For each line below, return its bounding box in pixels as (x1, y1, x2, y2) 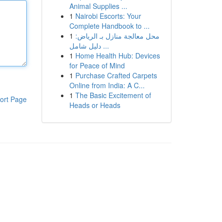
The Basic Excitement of (75, 90, 151, 100)
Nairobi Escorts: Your (75, 11, 141, 21)
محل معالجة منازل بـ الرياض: (75, 31, 160, 41)
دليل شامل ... (101, 41, 109, 51)
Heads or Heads (69, 100, 120, 110)
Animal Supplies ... (69, 1, 127, 11)
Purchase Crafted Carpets (75, 70, 157, 80)
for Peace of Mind (69, 60, 125, 70)
